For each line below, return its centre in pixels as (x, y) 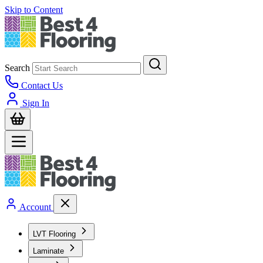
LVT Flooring (54, 234)
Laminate (48, 251)
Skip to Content (34, 10)
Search (17, 68)
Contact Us (42, 85)
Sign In (36, 103)
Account (35, 207)
